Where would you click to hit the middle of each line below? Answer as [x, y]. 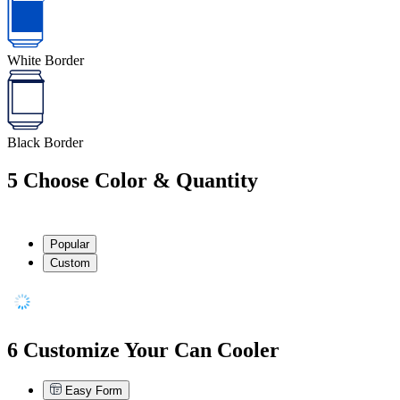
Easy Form [92, 390]
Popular [70, 244]
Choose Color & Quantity [141, 180]
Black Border [45, 142]
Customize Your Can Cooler [151, 350]
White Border [46, 60]
